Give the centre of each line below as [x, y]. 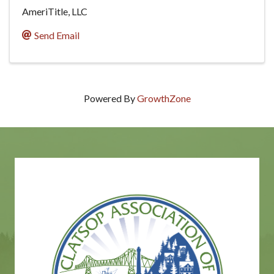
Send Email [57, 35]
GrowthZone [164, 98]
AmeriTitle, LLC [55, 12]
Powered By [110, 98]
